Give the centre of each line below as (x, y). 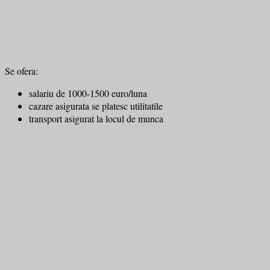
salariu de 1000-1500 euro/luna (88, 93)
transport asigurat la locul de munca (96, 119)
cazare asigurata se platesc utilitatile (96, 106)
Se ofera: (21, 71)
